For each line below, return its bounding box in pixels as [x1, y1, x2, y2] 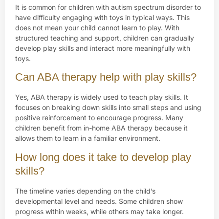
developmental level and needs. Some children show [15, 197, 183, 205]
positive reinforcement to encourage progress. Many [15, 113, 183, 122]
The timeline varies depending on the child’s [15, 186, 155, 195]
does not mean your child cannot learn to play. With [15, 23, 179, 32]
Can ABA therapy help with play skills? [15, 71, 197, 84]
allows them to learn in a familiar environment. [15, 134, 160, 143]
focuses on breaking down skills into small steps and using [15, 103, 201, 112]
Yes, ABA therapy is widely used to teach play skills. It [15, 93, 188, 102]
